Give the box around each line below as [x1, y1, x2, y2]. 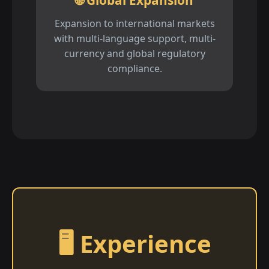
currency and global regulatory [64, 47, 205, 61]
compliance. [107, 62, 162, 76]
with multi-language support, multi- [53, 32, 216, 46]
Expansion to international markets [54, 17, 215, 31]
